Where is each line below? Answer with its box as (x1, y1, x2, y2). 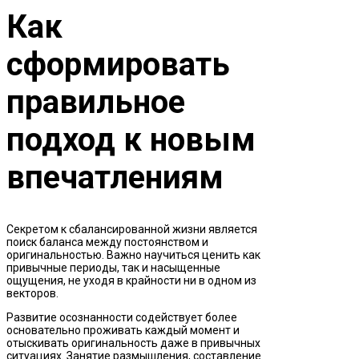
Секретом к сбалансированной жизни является (6, 222, 257, 236)
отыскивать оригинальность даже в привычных (6, 336, 260, 349)
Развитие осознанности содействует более (6, 310, 237, 324)
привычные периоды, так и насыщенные (6, 260, 220, 274)
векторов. (6, 286, 58, 300)
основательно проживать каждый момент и (6, 323, 240, 337)
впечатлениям (6, 158, 224, 196)
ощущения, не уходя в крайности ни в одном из (6, 273, 256, 287)
